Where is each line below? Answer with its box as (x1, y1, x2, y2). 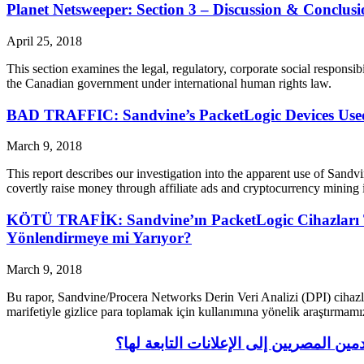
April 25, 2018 (6, 34, 82, 49)
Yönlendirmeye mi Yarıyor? (6, 229, 192, 247)
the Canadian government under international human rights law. (6, 76, 331, 91)
